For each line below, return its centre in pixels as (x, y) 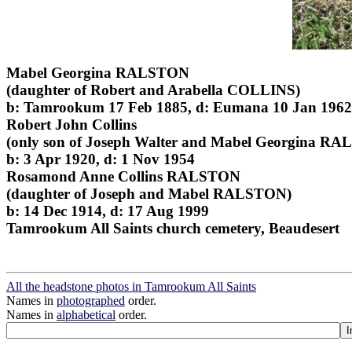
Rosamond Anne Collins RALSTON (123, 176)
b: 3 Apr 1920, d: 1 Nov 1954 (101, 159)
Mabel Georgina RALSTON (98, 72)
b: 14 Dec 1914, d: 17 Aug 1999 (108, 211)
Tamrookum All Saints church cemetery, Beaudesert (173, 228)
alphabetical (86, 315)
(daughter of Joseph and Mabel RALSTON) (149, 193)
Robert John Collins (71, 124)
